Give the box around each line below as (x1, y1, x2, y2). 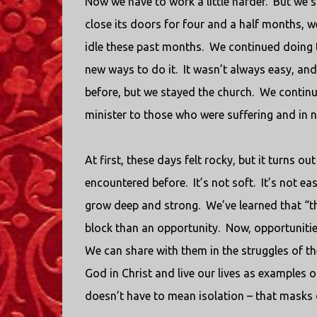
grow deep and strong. (84, 199, 203, 212)
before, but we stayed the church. (84, 86, 254, 98)
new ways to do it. (84, 63, 180, 76)
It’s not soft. (192, 176, 255, 189)
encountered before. (84, 176, 188, 189)
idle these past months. (84, 40, 204, 53)
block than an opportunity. (84, 221, 220, 234)
